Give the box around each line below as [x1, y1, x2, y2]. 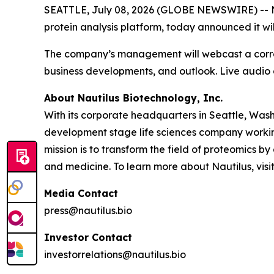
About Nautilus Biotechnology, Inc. [44, 92, 223, 104]
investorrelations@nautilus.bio [44, 248, 186, 261]
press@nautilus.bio [44, 204, 132, 217]
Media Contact [44, 187, 118, 199]
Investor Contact [44, 231, 132, 243]
